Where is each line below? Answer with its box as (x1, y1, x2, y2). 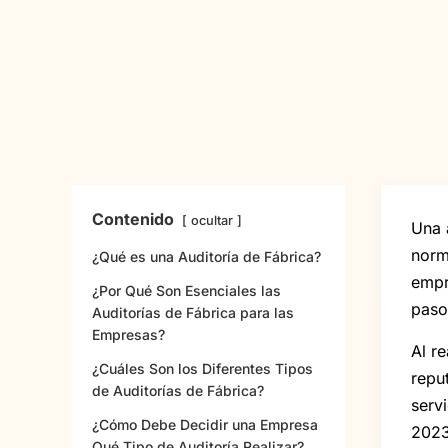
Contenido (92, 209, 174, 230)
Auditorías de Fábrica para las (92, 304, 294, 322)
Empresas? (92, 326, 165, 344)
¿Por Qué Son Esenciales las (92, 282, 281, 300)
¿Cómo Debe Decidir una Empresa (92, 416, 318, 434)
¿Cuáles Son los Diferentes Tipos (92, 360, 313, 378)
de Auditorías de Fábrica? (92, 382, 264, 400)
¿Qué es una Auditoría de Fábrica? (92, 248, 321, 266)
